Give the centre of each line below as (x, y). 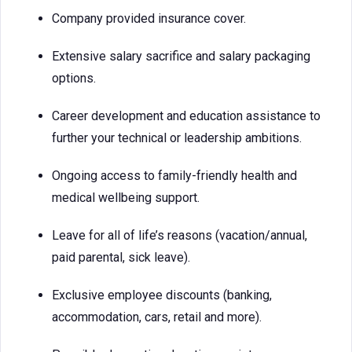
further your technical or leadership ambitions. (177, 138)
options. (74, 78)
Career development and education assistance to (186, 116)
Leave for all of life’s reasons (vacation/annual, (180, 235)
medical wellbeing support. (126, 198)
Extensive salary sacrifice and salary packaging (181, 56)
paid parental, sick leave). (121, 257)
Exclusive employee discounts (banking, (162, 295)
